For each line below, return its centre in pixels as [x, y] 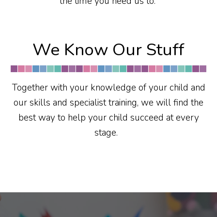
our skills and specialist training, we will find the [108, 103]
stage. [107, 133]
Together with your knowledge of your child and [108, 88]
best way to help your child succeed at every [108, 118]
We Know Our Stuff [108, 50]
